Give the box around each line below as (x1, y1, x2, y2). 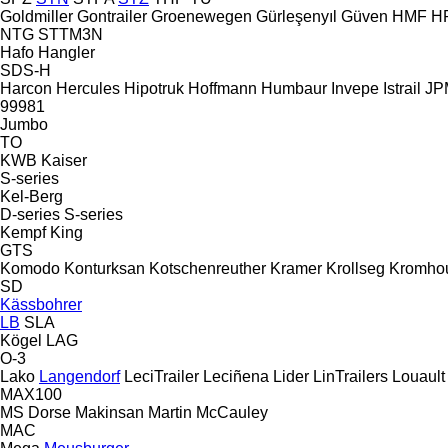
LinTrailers (313, 367, 388, 385)
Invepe (331, 79, 379, 97)
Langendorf (39, 367, 120, 385)
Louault (392, 367, 445, 385)
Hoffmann (188, 79, 257, 97)
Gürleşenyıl (256, 7, 337, 25)
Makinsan (75, 403, 144, 421)
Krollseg (326, 259, 385, 277)
